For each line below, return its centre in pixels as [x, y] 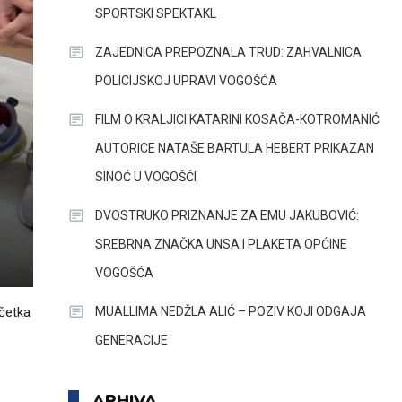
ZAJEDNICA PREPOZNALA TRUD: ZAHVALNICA [228, 52]
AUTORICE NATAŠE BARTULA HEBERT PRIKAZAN [234, 148]
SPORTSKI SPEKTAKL [155, 13]
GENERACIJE [131, 340]
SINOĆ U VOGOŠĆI [145, 177]
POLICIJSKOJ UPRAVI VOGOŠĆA [186, 81]
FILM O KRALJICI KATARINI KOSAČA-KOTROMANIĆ [237, 119]
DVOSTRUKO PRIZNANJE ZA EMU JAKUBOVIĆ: [227, 215]
